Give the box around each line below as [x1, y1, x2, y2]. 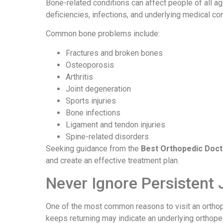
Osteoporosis [66, 60, 114, 70]
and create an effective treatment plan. [46, 155, 179, 165]
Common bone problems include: [46, 29, 160, 39]
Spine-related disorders [66, 131, 149, 141]
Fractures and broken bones [66, 48, 163, 58]
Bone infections [66, 108, 120, 117]
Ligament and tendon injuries [66, 119, 165, 129]
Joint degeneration [66, 84, 131, 94]
